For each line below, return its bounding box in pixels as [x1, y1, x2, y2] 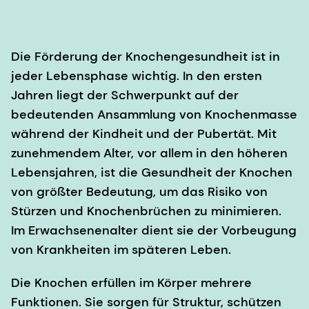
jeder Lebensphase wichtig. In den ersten [11, 67, 262, 84]
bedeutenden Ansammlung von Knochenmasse [11, 106, 297, 123]
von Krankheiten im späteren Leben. [11, 241, 231, 258]
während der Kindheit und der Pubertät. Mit [11, 125, 277, 142]
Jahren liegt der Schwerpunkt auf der [11, 86, 239, 103]
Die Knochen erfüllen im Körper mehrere [11, 274, 252, 291]
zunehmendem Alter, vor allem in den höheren [11, 144, 288, 161]
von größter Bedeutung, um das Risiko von [11, 183, 268, 200]
